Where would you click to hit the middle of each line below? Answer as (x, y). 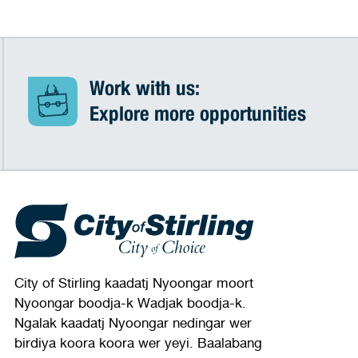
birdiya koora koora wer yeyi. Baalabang (138, 343)
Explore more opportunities (197, 117)
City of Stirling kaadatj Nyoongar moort (133, 283)
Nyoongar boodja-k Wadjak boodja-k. (130, 303)
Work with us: (144, 91)
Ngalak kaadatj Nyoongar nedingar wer (133, 323)
